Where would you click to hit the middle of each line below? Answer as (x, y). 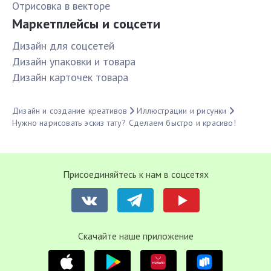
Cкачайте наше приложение (135, 236)
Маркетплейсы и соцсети (86, 24)
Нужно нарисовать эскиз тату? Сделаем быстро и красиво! (124, 123)
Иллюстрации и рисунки (182, 111)
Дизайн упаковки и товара (74, 62)
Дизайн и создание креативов (70, 111)
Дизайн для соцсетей (63, 46)
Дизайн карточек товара (70, 77)
